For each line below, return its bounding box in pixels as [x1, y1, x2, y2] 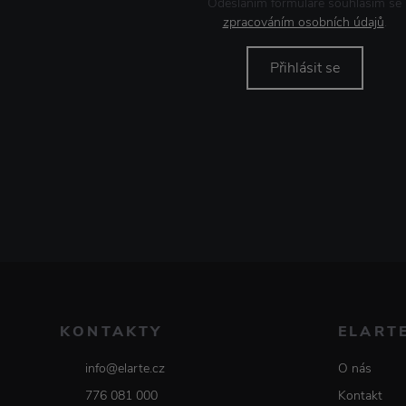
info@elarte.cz [85, 360, 165, 378]
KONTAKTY [60, 322, 163, 343]
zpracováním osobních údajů [222, 14, 384, 32]
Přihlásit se [269, 58, 340, 79]
